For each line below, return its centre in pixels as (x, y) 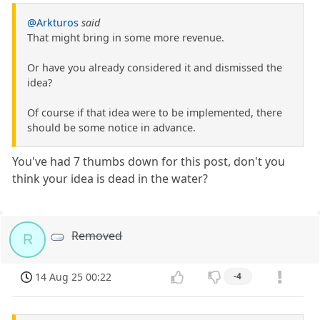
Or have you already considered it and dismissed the (155, 67)
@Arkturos (53, 22)
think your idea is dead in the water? (110, 178)
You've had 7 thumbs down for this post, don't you (149, 161)
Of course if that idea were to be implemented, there (155, 112)
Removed (97, 235)
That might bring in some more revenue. (126, 37)
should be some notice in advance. (111, 127)
